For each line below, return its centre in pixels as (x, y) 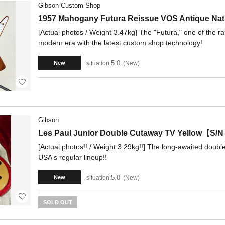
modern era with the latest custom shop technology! (120, 43)
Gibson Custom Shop (69, 5)
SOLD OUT (58, 202)
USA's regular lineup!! (73, 157)
